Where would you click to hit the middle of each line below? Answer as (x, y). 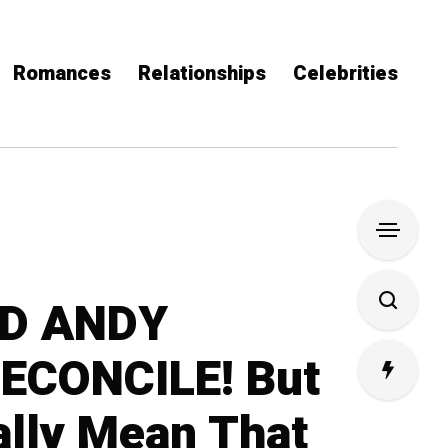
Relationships (202, 73)
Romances (62, 73)
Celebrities (345, 73)
